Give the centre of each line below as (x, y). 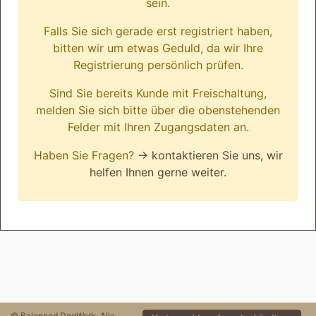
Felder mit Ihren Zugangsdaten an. (158, 127)
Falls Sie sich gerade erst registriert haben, (158, 31)
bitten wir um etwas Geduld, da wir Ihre (158, 48)
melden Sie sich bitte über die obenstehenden (158, 110)
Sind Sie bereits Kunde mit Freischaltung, (158, 93)
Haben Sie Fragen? (85, 155)
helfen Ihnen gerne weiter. (158, 172)
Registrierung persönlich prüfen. (158, 65)
